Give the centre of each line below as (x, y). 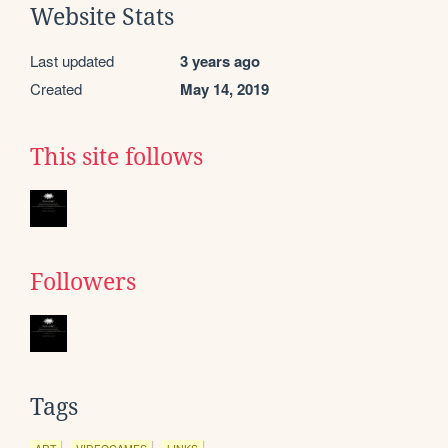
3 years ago (220, 60)
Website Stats (102, 16)
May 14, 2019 (224, 88)
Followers (83, 281)
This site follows (116, 156)
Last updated (72, 60)
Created (56, 88)
